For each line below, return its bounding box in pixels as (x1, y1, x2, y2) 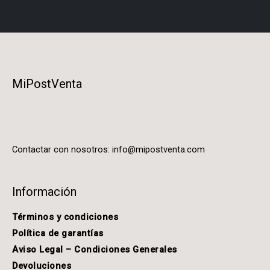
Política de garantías (12, 228, 104, 239)
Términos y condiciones (12, 212, 118, 223)
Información (12, 184, 77, 199)
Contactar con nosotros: (12, 144, 112, 155)
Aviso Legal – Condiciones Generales (12, 244, 177, 256)
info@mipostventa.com (112, 144, 205, 155)
